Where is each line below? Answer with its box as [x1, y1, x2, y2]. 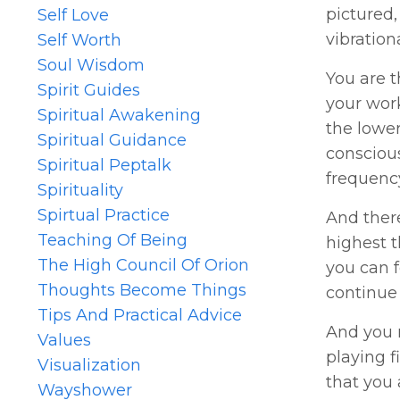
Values [37, 329, 91, 350]
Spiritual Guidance [37, 129, 187, 150]
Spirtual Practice [37, 204, 170, 225]
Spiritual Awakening [37, 104, 201, 125]
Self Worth [37, 29, 121, 50]
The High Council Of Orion [37, 254, 249, 275]
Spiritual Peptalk [37, 154, 171, 175]
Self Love [37, 4, 109, 25]
